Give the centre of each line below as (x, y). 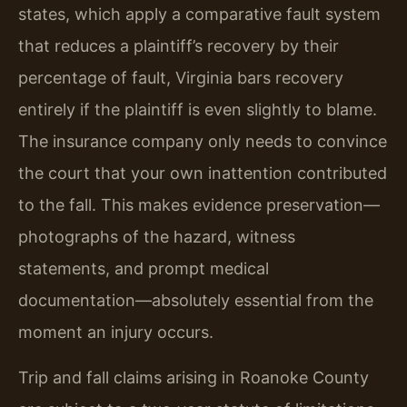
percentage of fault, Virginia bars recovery (181, 78)
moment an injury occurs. (116, 333)
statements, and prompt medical (144, 269)
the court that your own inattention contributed (203, 174)
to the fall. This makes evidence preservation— (199, 205)
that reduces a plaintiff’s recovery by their (179, 46)
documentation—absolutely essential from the (196, 301)
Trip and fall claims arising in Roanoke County (194, 377)
